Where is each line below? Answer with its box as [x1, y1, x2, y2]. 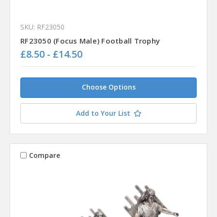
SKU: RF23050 [20, 22, 64, 31]
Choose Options [81, 82, 136, 92]
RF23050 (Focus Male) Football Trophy [20, 35, 160, 46]
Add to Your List [76, 108, 130, 118]
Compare [29, 150, 60, 160]
